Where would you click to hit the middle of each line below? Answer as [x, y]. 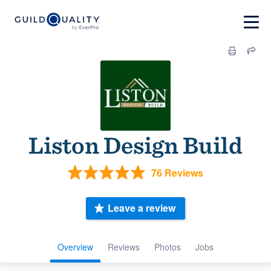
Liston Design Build [135, 145]
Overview [75, 247]
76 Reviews [177, 172]
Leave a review [142, 208]
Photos [168, 247]
